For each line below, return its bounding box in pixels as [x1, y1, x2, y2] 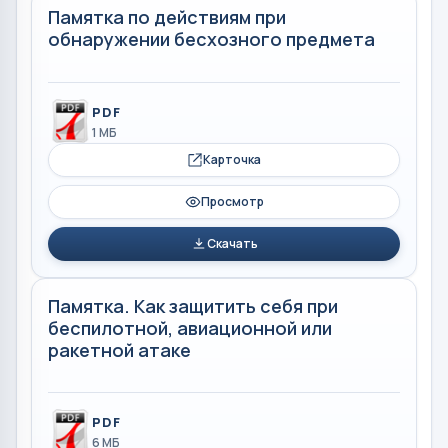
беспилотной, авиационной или [48, 315, 332, 340]
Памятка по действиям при [48, 5, 286, 29]
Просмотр [200, 192, 264, 210]
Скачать [206, 234, 258, 252]
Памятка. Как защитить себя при [48, 293, 338, 318]
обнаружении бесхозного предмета [48, 27, 375, 51]
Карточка [203, 150, 261, 168]
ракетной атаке [48, 337, 191, 362]
